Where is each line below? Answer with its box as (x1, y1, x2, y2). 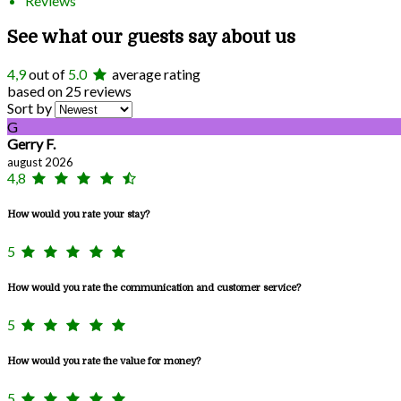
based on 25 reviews (7, 82, 132, 100)
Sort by (7, 99, 52, 117)
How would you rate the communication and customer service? (7, 282, 301, 294)
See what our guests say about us (7, 27, 295, 48)
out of (26, 65, 68, 83)
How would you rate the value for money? (7, 355, 200, 367)
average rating (109, 65, 201, 83)
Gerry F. (7, 135, 55, 153)
